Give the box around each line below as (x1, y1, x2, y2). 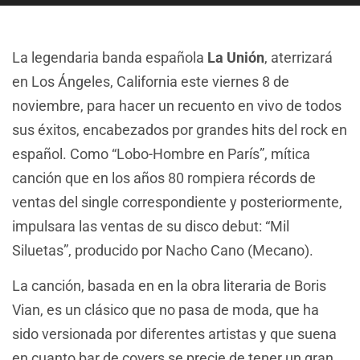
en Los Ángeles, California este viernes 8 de (12, 73, 289, 91)
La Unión (207, 49, 264, 67)
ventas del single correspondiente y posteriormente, (12, 194, 342, 211)
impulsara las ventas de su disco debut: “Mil (12, 218, 289, 235)
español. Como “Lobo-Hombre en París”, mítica (12, 145, 310, 163)
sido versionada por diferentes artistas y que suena (12, 325, 337, 343)
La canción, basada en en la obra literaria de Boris (12, 277, 326, 295)
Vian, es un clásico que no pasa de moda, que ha (12, 301, 319, 319)
